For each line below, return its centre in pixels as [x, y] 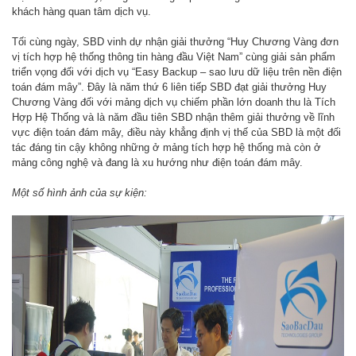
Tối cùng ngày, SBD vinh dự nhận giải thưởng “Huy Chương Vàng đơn [175, 42]
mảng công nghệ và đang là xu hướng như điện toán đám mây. [157, 163]
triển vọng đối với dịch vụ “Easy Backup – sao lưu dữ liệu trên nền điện [177, 72]
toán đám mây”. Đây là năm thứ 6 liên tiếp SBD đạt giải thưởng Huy [169, 87]
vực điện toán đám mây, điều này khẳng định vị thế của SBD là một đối [176, 133]
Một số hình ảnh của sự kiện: [79, 193]
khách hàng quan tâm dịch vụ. [81, 12]
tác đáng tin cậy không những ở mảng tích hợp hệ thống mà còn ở [166, 148]
